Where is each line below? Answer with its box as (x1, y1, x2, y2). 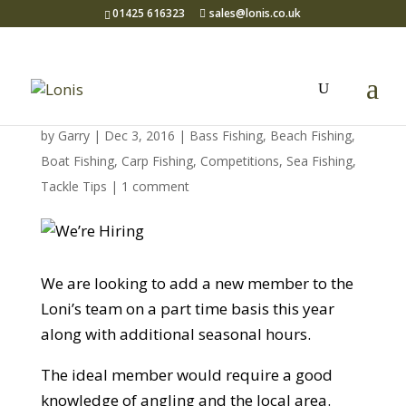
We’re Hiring (40, 84, 186, 119)
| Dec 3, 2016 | (89, 127, 189, 144)
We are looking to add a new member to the (40, 273, 353, 294)
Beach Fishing (269, 127, 352, 144)
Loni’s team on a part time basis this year (40, 298, 334, 319)
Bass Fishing (188, 127, 263, 144)
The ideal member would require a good (40, 364, 333, 385)
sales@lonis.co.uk (209, 5, 302, 21)
